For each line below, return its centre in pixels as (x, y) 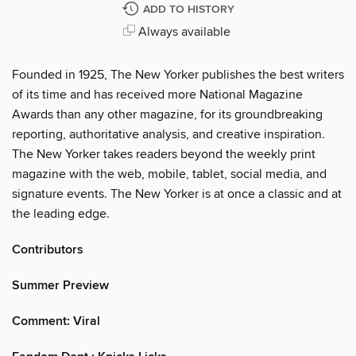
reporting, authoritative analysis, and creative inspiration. (168, 134)
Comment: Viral (56, 321)
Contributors (48, 250)
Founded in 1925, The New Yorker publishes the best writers (178, 74)
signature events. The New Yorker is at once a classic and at (177, 193)
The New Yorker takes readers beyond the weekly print (164, 154)
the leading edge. (61, 213)
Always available (182, 31)
